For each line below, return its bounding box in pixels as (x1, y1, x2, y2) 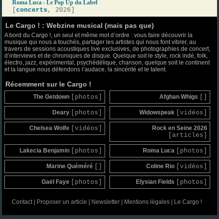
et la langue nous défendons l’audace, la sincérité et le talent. (4, 66, 167, 73)
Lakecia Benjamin (20, 147, 71, 154)
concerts (16, 6, 48, 14)
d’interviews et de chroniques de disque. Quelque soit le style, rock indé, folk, (4, 52, 208, 59)
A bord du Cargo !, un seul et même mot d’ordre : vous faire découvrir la (4, 31, 193, 39)
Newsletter (91, 198, 120, 205)
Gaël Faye (42, 178, 71, 185)
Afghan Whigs (159, 93, 199, 100)
